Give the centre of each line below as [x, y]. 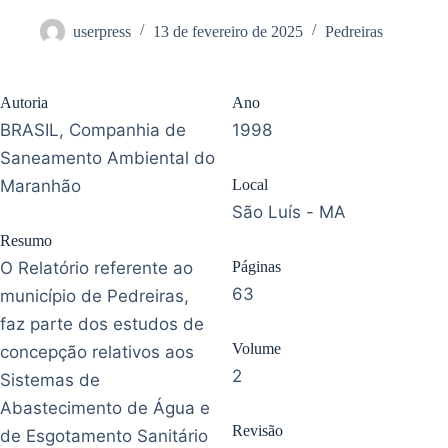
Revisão [257, 430]
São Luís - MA [289, 211]
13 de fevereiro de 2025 [228, 31]
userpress [102, 31]
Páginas [256, 266]
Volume [256, 348]
